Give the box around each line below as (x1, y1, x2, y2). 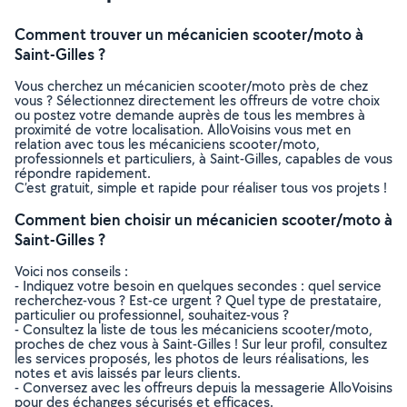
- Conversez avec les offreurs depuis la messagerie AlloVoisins (15, 378, 392, 397)
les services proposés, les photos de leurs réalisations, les (15, 349, 369, 368)
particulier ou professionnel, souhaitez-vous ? (15, 305, 289, 324)
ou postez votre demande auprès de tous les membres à (15, 105, 365, 124)
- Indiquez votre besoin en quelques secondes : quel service (15, 276, 382, 295)
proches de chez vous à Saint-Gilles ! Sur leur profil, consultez (15, 334, 387, 353)
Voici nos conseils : (15, 262, 128, 281)
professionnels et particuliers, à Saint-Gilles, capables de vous (15, 149, 392, 168)
